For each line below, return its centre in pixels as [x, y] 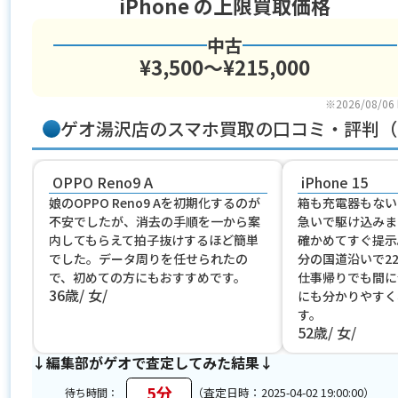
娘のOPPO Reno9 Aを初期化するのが [154, 202]
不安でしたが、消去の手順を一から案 [154, 221]
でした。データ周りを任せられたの [148, 258]
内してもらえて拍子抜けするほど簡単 [153, 239]
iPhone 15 [335, 182]
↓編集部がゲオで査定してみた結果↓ [152, 362]
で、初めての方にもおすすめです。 [147, 277]
